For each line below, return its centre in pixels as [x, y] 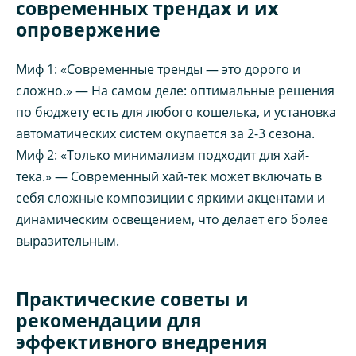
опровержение [88, 30]
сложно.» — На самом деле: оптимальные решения [175, 91]
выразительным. [68, 241]
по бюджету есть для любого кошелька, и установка [176, 112]
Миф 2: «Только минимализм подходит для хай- [163, 155]
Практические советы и [132, 299]
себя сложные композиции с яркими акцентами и [170, 198]
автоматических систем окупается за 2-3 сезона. [165, 134]
